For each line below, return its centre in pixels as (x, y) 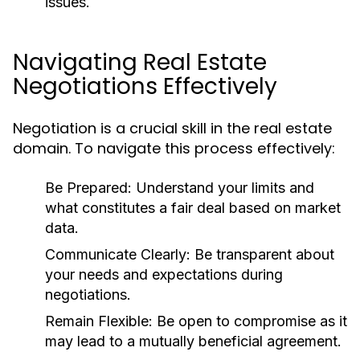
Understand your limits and (223, 188)
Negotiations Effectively (145, 86)
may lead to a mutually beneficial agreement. (193, 341)
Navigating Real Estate (140, 62)
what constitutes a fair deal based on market (193, 208)
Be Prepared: (88, 188)
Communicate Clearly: (118, 254)
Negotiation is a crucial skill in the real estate (172, 128)
